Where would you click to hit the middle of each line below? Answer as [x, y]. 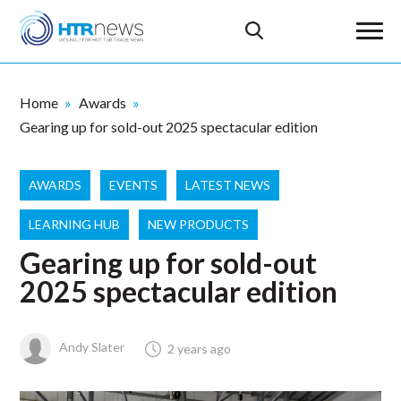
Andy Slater [91, 347]
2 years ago [200, 349]
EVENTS [134, 185]
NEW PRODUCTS [199, 224]
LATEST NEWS [228, 185]
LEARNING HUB [75, 224]
